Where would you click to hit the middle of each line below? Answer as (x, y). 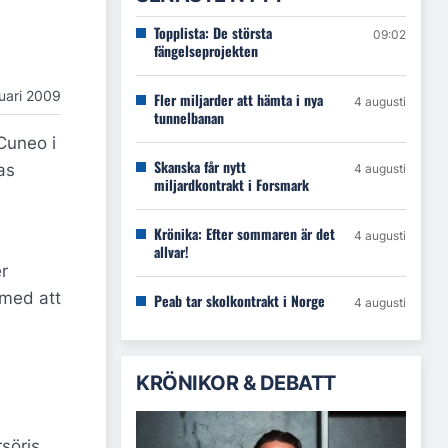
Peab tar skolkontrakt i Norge (239, 300)
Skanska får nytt (200, 166)
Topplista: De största (213, 32)
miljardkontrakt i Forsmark (231, 184)
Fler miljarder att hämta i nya (238, 99)
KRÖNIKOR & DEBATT (236, 383)
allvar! (171, 251)
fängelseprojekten (206, 50)
